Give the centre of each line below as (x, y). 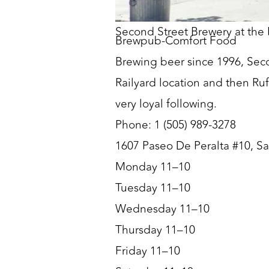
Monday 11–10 (153, 167)
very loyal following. (166, 104)
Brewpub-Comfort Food (176, 41)
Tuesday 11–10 (153, 188)
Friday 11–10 (148, 251)
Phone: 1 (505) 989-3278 (176, 125)
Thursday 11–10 (156, 230)
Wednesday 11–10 (163, 209)
